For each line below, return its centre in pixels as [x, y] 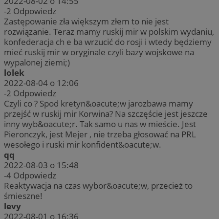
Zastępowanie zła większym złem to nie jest [86, 22]
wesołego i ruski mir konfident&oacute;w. [83, 145]
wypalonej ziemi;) [37, 63]
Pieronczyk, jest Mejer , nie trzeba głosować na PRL [100, 134]
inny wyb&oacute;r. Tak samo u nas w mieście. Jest [100, 124]
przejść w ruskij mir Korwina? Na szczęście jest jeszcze [106, 114]
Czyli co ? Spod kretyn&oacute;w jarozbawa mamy [99, 104]
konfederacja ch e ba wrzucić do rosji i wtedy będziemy [108, 42]
